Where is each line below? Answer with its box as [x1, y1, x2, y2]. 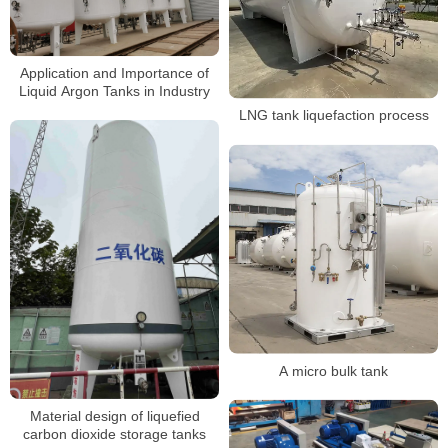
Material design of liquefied [29, 407, 200, 424]
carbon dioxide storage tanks [23, 425, 206, 442]
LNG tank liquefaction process [238, 107, 429, 124]
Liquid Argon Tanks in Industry [19, 82, 210, 99]
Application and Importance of [20, 64, 209, 81]
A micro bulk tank [279, 362, 388, 379]
